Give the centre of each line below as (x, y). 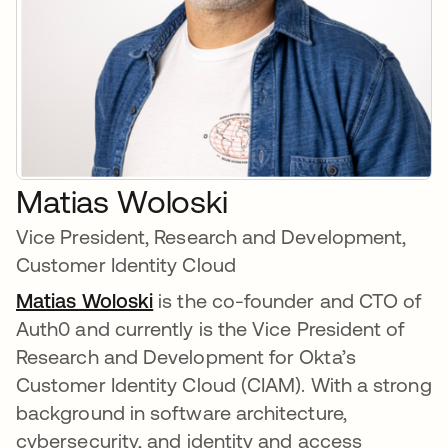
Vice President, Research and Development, (211, 237)
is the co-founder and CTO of (287, 301)
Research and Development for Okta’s (186, 357)
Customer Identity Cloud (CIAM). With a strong (224, 385)
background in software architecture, (181, 413)
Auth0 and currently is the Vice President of (210, 329)
